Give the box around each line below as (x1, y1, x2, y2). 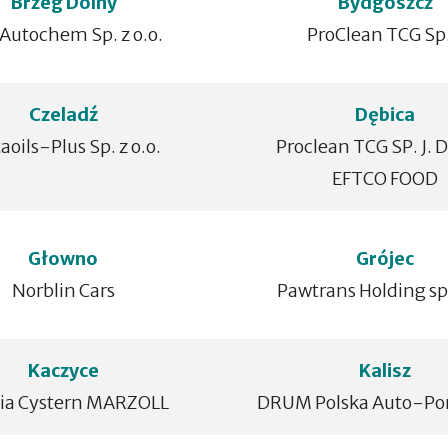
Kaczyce (27, 359, 99, 382)
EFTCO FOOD (331, 167, 438, 190)
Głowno (28, 247, 99, 270)
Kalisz (358, 359, 411, 382)
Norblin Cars (11, 279, 115, 302)
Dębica (354, 103, 415, 126)
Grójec (355, 247, 414, 270)
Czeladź (28, 103, 98, 126)
